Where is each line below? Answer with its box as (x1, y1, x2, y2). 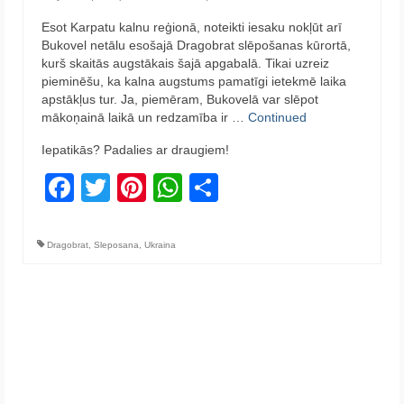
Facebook (74, 170, 202, 204)
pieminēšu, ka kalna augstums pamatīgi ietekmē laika (41, 73, 346, 88)
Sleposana (94, 239, 139, 250)
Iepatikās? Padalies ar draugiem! (41, 142, 229, 157)
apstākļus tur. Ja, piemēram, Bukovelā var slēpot (41, 91, 318, 106)
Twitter (110, 170, 196, 204)
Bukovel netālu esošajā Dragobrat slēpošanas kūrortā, (41, 37, 351, 52)
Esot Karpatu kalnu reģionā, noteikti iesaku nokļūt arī (41, 19, 342, 34)
